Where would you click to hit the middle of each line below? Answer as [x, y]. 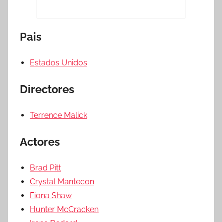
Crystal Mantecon [62, 181]
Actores [40, 141]
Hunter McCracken [64, 209]
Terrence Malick [58, 115]
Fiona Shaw [51, 195]
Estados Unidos [58, 62]
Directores [47, 89]
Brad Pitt [45, 167]
